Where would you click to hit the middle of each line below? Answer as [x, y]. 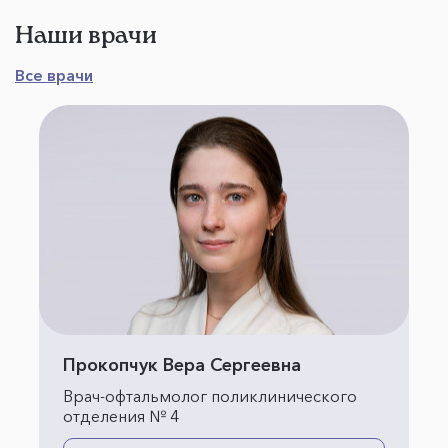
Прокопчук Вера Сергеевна [182, 365]
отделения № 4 [121, 416]
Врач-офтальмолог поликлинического [210, 396]
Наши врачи [86, 34]
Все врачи [54, 75]
